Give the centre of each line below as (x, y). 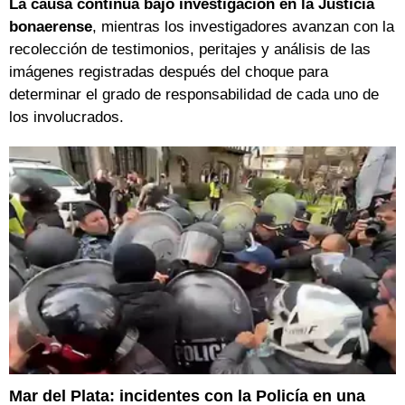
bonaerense (51, 27)
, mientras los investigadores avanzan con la (243, 27)
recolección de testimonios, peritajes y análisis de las (190, 50)
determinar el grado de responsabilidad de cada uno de (194, 95)
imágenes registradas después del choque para (169, 72)
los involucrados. (66, 118)
